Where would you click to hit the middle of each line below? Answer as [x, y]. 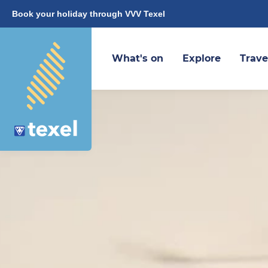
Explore [201, 58]
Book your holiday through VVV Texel [89, 14]
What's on [137, 58]
